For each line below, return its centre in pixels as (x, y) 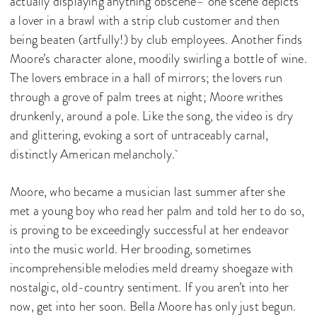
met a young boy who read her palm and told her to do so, (157, 211)
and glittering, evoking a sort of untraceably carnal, (139, 135)
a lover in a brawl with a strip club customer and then (145, 20)
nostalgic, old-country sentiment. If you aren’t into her (150, 287)
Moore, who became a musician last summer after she (148, 191)
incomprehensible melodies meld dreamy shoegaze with (152, 268)
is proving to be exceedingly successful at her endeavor (150, 230)
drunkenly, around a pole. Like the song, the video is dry (152, 116)
